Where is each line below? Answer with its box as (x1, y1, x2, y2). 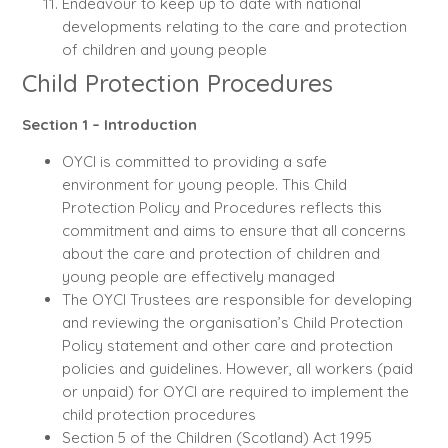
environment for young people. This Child (61, 175, 347, 195)
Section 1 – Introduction (21, 114, 197, 134)
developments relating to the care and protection (61, 16, 407, 36)
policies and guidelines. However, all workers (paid (61, 359, 413, 379)
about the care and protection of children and (61, 244, 380, 264)
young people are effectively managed (61, 267, 335, 287)
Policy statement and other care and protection (61, 336, 393, 356)
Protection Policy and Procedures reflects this (61, 198, 382, 218)
